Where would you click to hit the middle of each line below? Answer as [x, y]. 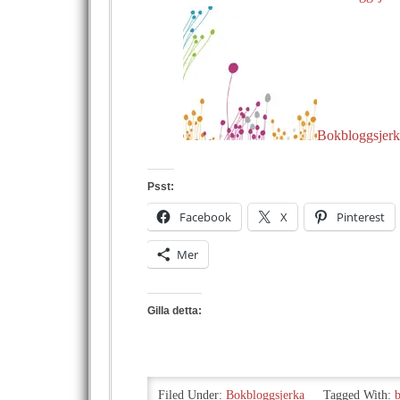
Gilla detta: [175, 311]
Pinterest [361, 217]
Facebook [205, 217]
